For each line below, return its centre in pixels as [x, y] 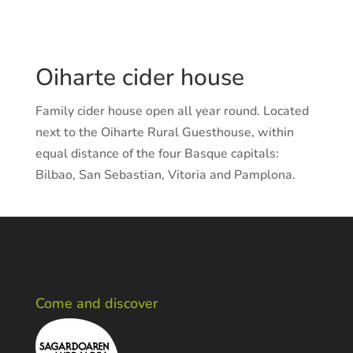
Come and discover [97, 303]
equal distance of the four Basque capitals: [157, 153]
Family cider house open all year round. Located [172, 111]
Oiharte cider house [139, 77]
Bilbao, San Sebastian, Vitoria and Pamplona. [165, 175]
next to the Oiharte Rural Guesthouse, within [164, 132]
